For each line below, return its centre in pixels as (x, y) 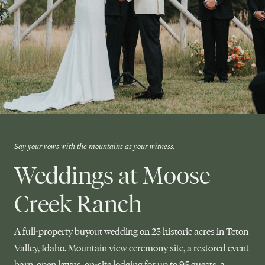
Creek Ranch (78, 204)
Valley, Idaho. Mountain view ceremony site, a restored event (132, 248)
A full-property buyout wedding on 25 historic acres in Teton (131, 232)
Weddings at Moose (112, 176)
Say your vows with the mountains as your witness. (95, 146)
